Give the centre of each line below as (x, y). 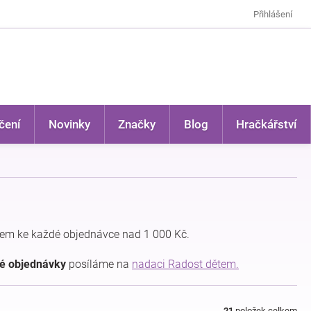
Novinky (69, 124)
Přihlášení (273, 14)
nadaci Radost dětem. (185, 264)
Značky (137, 124)
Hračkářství (267, 124)
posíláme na (99, 264)
